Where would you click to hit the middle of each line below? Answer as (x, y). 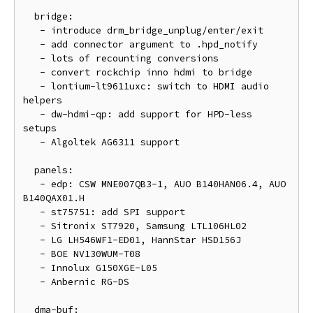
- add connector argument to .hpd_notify (31, 44)
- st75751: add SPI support (31, 212)
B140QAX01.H (54, 198)
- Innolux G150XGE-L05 (31, 268)
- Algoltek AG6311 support (31, 142)
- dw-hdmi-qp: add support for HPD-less (31, 114)
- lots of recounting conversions (31, 58)
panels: (29, 170)
